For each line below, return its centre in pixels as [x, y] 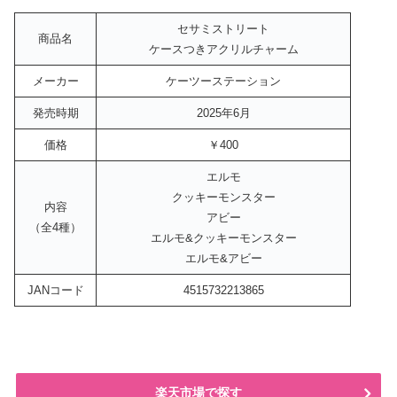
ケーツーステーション [223, 82]
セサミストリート [223, 29]
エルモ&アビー [223, 259]
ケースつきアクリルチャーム [223, 50]
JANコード [55, 291]
